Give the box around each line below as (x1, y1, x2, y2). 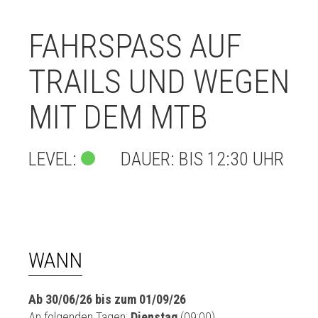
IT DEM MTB (28, 98, 190, 136)
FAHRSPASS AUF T (28, 27, 242, 65)
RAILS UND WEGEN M (28, 62, 290, 101)
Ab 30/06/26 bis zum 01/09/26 (28, 292, 186, 307)
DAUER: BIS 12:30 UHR (95, 148, 284, 170)
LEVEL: (28, 148, 81, 170)
